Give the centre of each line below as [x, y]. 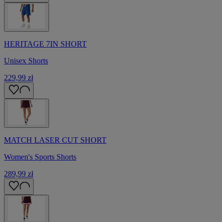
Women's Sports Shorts [40, 157]
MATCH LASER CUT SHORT [55, 140]
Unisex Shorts [26, 61]
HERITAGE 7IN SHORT [45, 44]
